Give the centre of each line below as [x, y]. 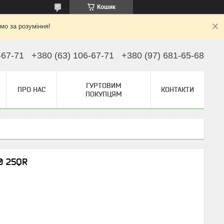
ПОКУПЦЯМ [104, 94]
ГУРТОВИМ [104, 85]
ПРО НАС [31, 89]
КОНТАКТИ [177, 89]
